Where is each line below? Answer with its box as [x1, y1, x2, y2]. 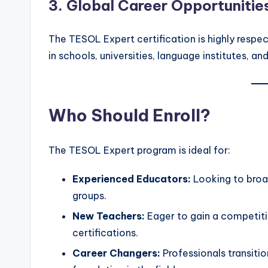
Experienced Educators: [72, 172, 191, 185]
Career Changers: [72, 247, 160, 260]
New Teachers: [72, 209, 145, 222]
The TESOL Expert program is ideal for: [48, 144, 230, 156]
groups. [72, 189, 106, 202]
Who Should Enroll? [48, 104, 211, 126]
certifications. [72, 226, 138, 239]
